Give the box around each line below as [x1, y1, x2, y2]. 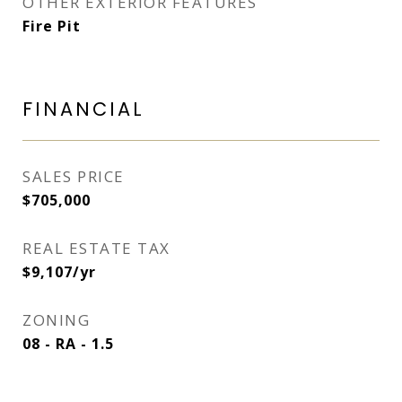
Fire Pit [22, 16, 81, 36]
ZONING [22, 310, 90, 330]
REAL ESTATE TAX [22, 238, 170, 258]
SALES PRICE [22, 166, 125, 187]
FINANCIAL [22, 96, 144, 122]
